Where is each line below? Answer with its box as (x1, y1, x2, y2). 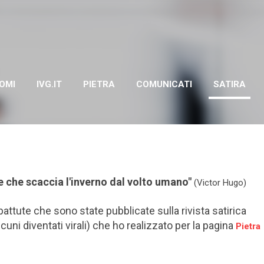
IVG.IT (37, 79, 62, 90)
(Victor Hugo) (191, 177, 246, 188)
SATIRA (213, 79, 246, 90)
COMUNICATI (136, 79, 192, 90)
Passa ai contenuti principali (78, 9, 186, 20)
